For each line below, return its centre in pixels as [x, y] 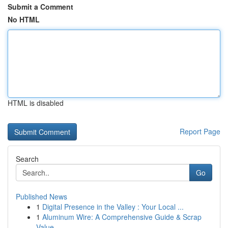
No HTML [24, 19]
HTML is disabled [36, 103]
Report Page [200, 131]
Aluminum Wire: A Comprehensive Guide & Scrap [122, 217]
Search [27, 159]
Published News [41, 196]
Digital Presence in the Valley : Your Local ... [113, 207]
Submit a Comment [40, 7]
